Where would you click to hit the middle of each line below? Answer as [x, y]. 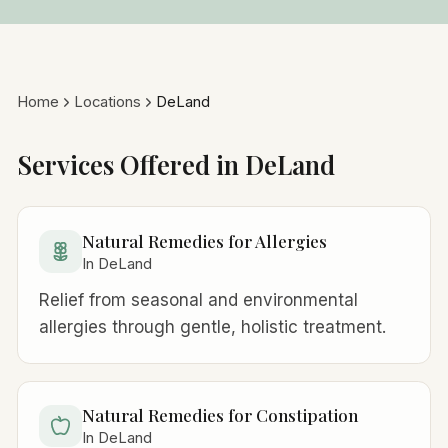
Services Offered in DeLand [176, 163]
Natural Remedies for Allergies [204, 240]
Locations [107, 101]
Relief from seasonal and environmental [199, 300]
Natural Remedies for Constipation [219, 414]
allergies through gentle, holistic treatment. [213, 327]
